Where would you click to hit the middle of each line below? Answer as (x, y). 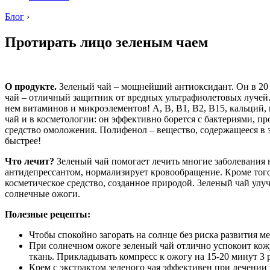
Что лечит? (31, 161)
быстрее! (23, 140)
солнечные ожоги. (42, 193)
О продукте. (31, 86)
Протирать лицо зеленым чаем (106, 42)
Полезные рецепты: (48, 214)
